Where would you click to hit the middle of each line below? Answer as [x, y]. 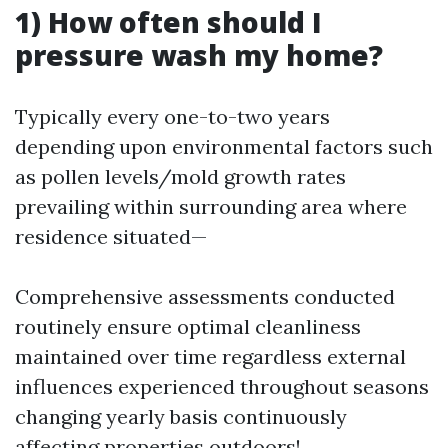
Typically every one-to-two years [172, 116]
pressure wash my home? [199, 55]
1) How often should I [168, 22]
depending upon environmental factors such [224, 146]
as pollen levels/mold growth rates [180, 176]
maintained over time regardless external [210, 356]
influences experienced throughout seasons [222, 386]
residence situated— [111, 236]
